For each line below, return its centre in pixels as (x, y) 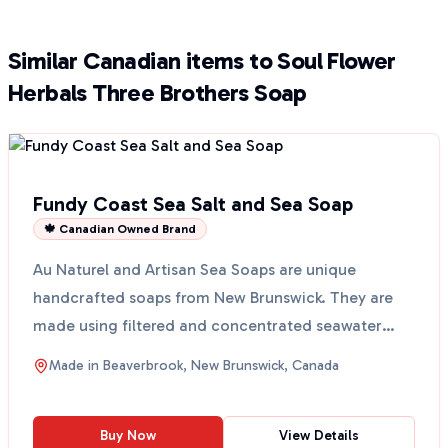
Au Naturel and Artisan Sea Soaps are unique (194, 269)
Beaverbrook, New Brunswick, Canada (221, 365)
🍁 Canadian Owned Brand (120, 229)
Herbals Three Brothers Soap (157, 92)
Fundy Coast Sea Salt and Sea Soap (193, 204)
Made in (76, 365)
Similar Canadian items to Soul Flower (202, 60)
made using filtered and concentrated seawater (207, 325)
